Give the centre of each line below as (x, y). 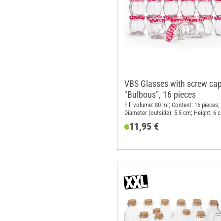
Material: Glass (143, 121)
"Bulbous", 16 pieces (160, 94)
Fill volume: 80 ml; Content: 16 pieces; (172, 105)
